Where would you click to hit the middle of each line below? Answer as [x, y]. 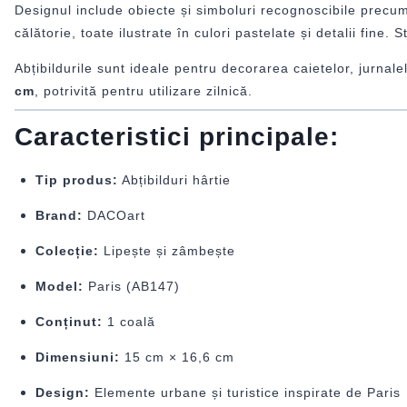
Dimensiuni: [77, 357]
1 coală [129, 321]
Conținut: [69, 321]
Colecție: [67, 250]
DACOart [114, 215]
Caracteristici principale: [177, 136]
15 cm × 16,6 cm [177, 357]
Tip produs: [76, 179]
